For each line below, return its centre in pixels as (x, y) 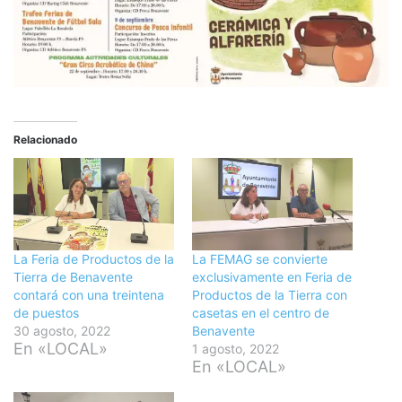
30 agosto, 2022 (62, 330)
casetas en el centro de (261, 312)
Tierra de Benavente (73, 276)
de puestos (46, 312)
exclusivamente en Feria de (272, 276)
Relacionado (45, 140)
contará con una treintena (89, 294)
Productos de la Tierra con (270, 294)
